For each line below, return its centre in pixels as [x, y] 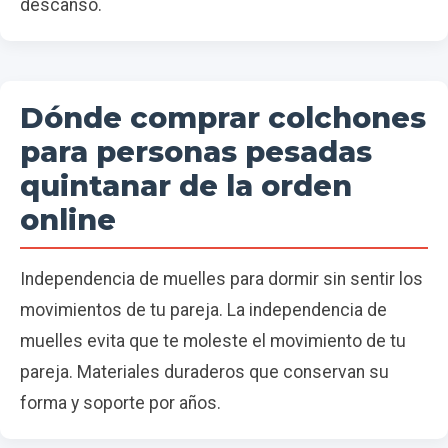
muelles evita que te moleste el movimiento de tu [213, 341]
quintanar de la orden [186, 186]
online [68, 220]
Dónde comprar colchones [223, 118]
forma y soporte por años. [120, 403]
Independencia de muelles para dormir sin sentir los [221, 279]
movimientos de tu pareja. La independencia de [203, 310]
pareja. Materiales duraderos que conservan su [204, 372]
